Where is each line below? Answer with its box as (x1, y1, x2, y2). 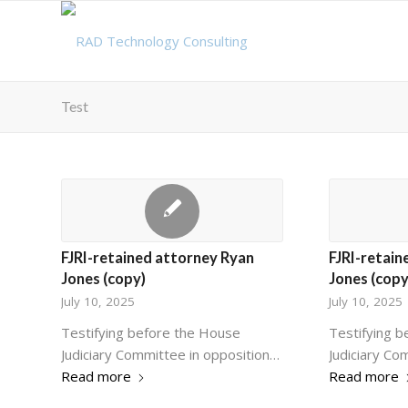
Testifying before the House (61, 323, 240, 342)
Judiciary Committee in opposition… (61, 345, 280, 363)
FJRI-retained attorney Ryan (61, 249, 254, 267)
